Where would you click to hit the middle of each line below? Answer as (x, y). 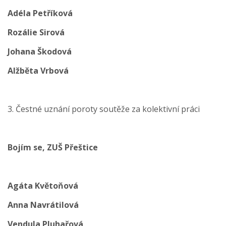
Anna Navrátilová (43, 205)
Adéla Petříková (40, 13)
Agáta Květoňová (43, 186)
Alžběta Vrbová (38, 71)
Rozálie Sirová (36, 32)
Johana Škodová (40, 51)
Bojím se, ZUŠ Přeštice (53, 147)
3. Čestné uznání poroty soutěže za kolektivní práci (104, 109)
